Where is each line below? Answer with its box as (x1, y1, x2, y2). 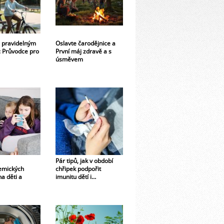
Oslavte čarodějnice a (55, 38, 115, 47)
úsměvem (55, 54, 83, 63)
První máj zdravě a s (55, 46, 111, 55)
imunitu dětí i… (55, 172, 96, 180)
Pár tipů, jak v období (55, 156, 113, 164)
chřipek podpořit (55, 164, 101, 172)
